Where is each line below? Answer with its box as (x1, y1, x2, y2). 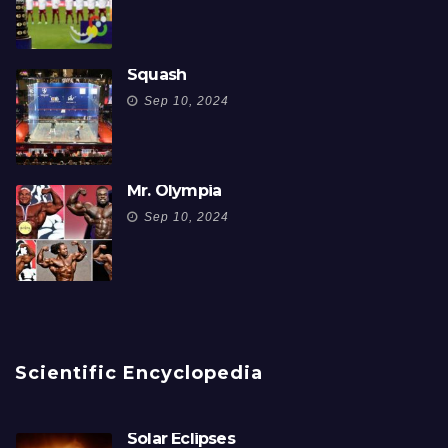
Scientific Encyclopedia (15, 362, 263, 385)
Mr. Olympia (127, 181, 222, 201)
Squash (127, 65, 187, 85)
